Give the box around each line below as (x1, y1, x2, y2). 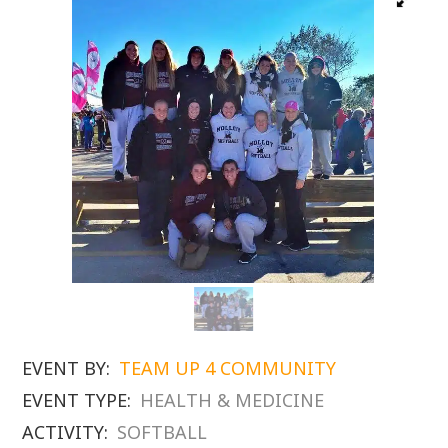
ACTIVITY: (22, 419, 109, 444)
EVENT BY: (22, 355, 111, 380)
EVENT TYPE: (22, 387, 132, 412)
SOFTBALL (117, 419, 208, 444)
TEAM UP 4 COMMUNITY (119, 355, 337, 380)
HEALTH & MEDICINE (140, 387, 325, 412)
